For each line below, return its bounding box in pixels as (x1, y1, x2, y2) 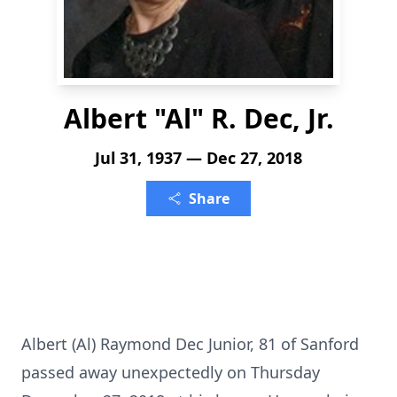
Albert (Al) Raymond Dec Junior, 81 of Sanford (21, 333, 359, 354)
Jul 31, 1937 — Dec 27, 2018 (95, 147, 302, 168)
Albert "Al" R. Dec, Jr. (63, 100, 334, 136)
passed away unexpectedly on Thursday (21, 362, 320, 383)
